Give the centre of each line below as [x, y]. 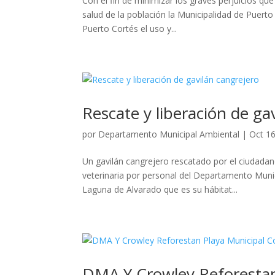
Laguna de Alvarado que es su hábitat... [160, 189]
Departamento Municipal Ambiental [169, 134]
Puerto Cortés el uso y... [130, 28]
